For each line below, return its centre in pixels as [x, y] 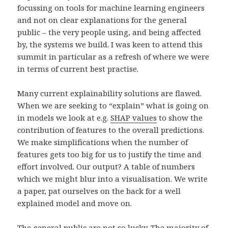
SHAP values [134, 118]
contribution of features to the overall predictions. [111, 130]
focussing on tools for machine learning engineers [111, 8]
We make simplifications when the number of [103, 142]
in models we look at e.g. [64, 118]
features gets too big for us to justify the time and [110, 154]
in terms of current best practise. [78, 69]
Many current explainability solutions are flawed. [110, 93]
